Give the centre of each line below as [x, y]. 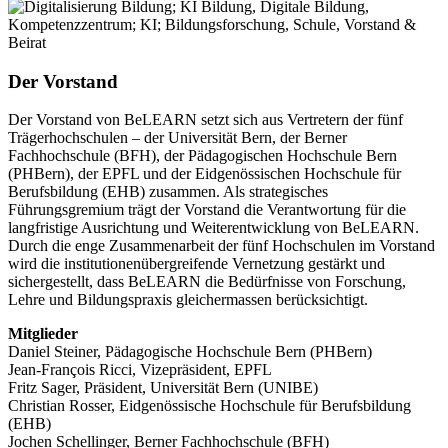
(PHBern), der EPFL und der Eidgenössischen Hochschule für [204, 174]
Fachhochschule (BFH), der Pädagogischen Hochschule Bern [202, 156]
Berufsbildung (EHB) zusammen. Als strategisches [168, 192]
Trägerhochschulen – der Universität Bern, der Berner [177, 138]
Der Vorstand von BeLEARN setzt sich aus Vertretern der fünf [205, 120]
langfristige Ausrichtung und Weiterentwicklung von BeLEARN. [213, 228]
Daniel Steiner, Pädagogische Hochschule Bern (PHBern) [190, 352]
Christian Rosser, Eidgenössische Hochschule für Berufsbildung [209, 406]
